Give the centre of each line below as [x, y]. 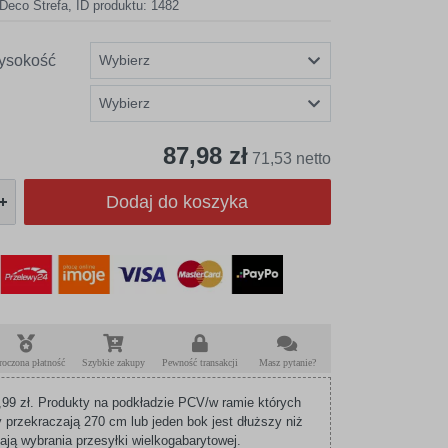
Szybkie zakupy [113, 363]
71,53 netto [291, 158]
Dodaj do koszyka [177, 202]
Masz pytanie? [287, 363]
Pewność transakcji [200, 363]
